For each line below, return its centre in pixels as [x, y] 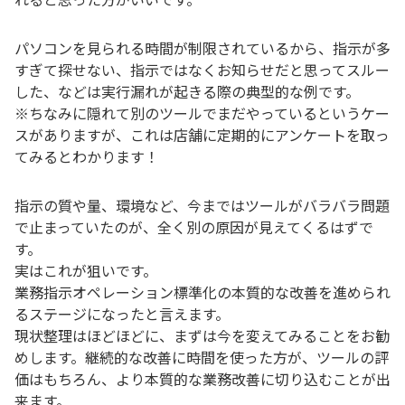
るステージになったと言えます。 [122, 314]
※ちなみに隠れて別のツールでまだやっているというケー [202, 113]
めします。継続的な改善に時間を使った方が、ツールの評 [202, 358]
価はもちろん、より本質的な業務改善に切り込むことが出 [202, 379]
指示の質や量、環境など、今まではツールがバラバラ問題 [202, 206]
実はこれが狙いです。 [86, 271]
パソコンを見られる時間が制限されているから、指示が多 [202, 48]
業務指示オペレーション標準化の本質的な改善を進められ [202, 292]
